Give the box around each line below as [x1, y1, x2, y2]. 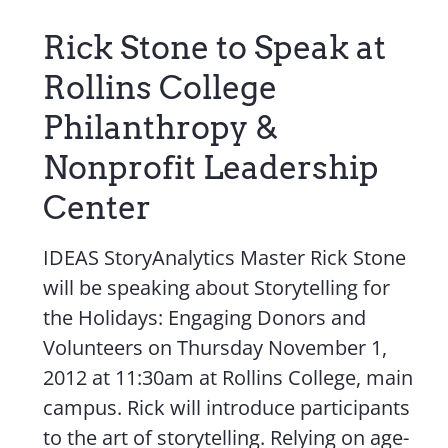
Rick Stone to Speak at [43, 28, 387, 67]
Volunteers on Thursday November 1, [43, 334, 388, 361]
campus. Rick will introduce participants [43, 394, 411, 421]
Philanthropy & [43, 108, 279, 147]
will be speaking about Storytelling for [43, 274, 391, 301]
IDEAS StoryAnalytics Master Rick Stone [43, 244, 407, 271]
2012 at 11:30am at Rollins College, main [43, 364, 414, 391]
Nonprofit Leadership [43, 148, 380, 187]
